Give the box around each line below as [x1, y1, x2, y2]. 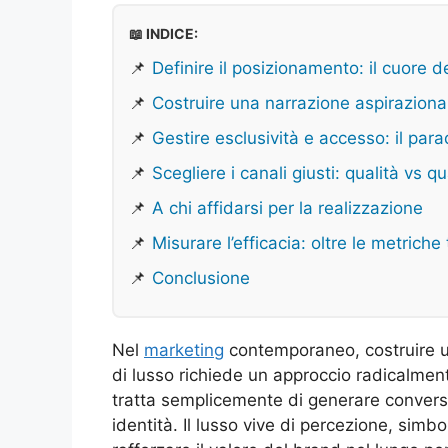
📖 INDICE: [129, 24, 198, 42]
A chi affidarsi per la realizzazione [152, 197, 423, 218]
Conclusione [152, 267, 250, 288]
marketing [144, 339, 224, 360]
